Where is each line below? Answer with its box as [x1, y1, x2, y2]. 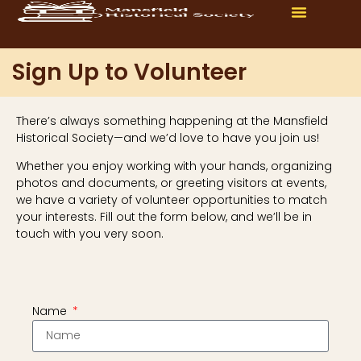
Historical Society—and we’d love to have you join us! [16, 130, 319, 146]
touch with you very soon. [16, 226, 167, 243]
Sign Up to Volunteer [12, 56, 247, 88]
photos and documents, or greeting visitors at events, [16, 175, 326, 192]
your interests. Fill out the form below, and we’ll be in [16, 209, 312, 226]
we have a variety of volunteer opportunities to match [16, 192, 327, 209]
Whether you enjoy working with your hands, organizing [16, 158, 332, 175]
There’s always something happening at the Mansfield [16, 113, 328, 129]
